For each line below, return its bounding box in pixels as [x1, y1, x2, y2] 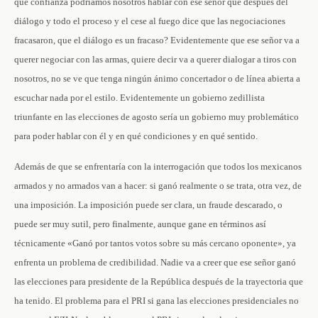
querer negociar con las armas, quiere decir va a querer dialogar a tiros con [14, 54, 297, 65]
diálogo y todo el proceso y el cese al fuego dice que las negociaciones [14, 16, 285, 26]
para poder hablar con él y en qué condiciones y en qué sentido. [14, 131, 258, 141]
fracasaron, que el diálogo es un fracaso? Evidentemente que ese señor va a [14, 35, 300, 45]
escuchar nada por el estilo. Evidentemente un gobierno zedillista [14, 92, 265, 103]
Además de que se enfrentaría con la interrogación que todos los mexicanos [14, 161, 302, 172]
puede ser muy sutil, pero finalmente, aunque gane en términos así [14, 219, 266, 229]
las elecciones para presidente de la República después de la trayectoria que [14, 276, 303, 287]
